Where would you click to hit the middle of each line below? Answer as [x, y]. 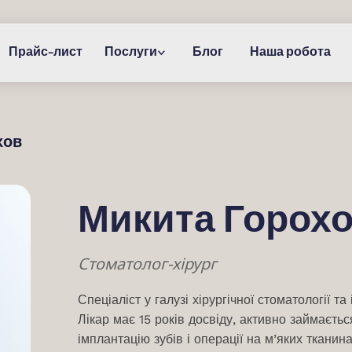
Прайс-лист [46, 52]
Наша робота [290, 52]
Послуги [131, 52]
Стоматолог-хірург [147, 264]
